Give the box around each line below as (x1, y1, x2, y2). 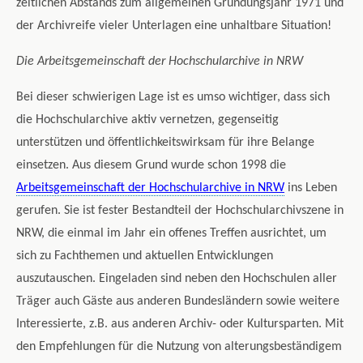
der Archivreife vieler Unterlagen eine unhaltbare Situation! (16, 19, 331, 33)
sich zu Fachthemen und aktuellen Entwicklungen (16, 250, 273, 263)
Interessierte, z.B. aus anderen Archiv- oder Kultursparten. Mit (16, 318, 344, 331)
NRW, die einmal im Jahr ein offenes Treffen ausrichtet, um (16, 227, 327, 241)
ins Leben (284, 181, 337, 195)
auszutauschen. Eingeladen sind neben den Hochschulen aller (16, 272, 337, 286)
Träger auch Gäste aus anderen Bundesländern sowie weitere (16, 295, 340, 309)
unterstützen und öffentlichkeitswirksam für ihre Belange (16, 136, 314, 150)
